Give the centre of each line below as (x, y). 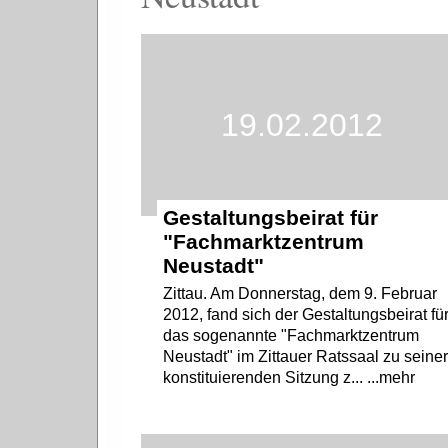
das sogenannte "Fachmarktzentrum (291, 336)
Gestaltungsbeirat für (271, 218)
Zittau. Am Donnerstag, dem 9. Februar (300, 294)
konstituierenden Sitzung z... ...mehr (289, 378)
